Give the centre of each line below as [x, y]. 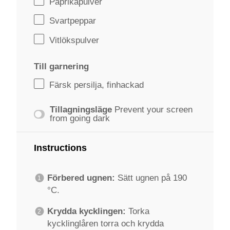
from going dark [80, 119]
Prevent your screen [154, 110]
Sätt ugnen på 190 [151, 178]
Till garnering [61, 67]
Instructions [60, 148]
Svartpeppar [73, 21]
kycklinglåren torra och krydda [105, 224]
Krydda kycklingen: [86, 212]
